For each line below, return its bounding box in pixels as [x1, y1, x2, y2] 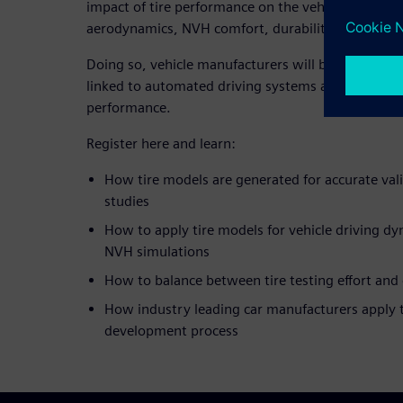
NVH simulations [104, 242, 210, 260]
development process [104, 321, 238, 339]
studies [104, 192, 149, 210]
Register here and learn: [86, 134, 236, 152]
